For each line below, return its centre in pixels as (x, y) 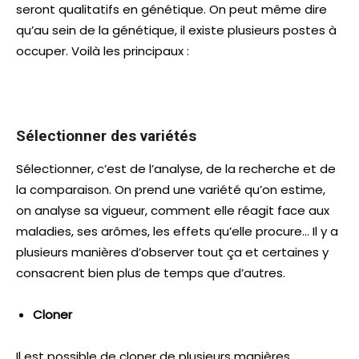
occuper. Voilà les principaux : (103, 50)
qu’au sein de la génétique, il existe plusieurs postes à (176, 30)
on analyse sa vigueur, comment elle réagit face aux (173, 210)
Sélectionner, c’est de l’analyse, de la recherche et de (176, 168)
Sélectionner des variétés (106, 135)
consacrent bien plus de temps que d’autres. (151, 272)
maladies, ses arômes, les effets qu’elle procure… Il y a (177, 231)
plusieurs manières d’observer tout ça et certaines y (172, 252)
